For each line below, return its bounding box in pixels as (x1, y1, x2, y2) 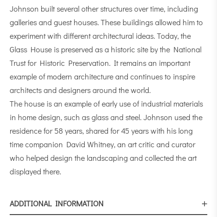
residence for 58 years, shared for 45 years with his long (10, 125, 193, 136)
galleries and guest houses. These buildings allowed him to (10, 17, 203, 27)
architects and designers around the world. (10, 85, 151, 95)
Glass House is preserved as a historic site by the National (10, 44, 201, 54)
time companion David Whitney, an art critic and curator (10, 139, 195, 149)
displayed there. (10, 166, 61, 176)
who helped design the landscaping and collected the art (10, 153, 197, 163)
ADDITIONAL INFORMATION (10, 198, 104, 208)
